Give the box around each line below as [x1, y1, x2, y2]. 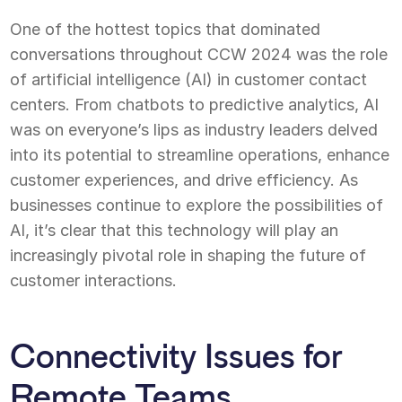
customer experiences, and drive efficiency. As [10, 170, 359, 189]
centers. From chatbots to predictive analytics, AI [10, 94, 380, 114]
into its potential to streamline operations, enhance [10, 144, 390, 164]
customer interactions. [10, 270, 178, 290]
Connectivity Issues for [10, 339, 344, 373]
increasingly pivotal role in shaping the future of [10, 245, 367, 265]
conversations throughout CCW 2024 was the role [10, 44, 389, 64]
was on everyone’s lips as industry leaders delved [10, 119, 379, 139]
